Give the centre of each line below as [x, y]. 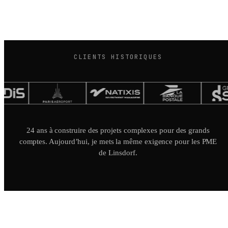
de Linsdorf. [118, 153]
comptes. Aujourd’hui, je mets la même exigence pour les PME [118, 141]
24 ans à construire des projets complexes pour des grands [118, 130]
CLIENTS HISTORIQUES [118, 57]
